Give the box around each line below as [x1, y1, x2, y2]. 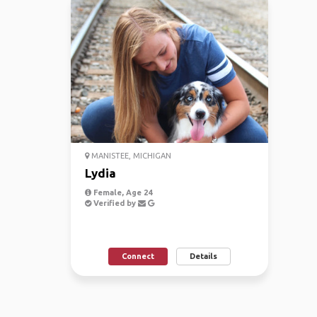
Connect [121, 252, 154, 260]
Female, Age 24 [91, 188, 152, 197]
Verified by [91, 199, 138, 207]
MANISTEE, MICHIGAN [89, 151, 171, 160]
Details [189, 252, 217, 260]
